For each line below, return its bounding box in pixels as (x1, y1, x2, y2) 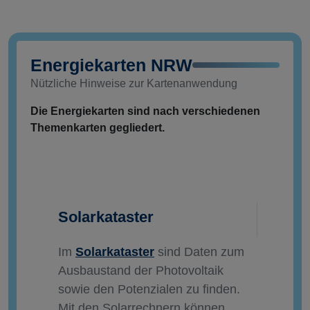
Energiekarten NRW (30, 55, 192, 75)
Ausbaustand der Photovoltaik (58, 264, 224, 278)
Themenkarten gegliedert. (30, 122, 165, 134)
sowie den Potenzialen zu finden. (58, 282, 240, 297)
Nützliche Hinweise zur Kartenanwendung (30, 77, 237, 90)
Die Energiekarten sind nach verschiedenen (30, 105, 260, 118)
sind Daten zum (154, 245, 244, 259)
